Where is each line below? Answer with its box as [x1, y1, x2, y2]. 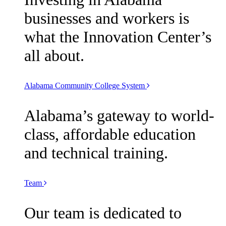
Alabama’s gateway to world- [24, 106, 214, 125]
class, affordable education [24, 125, 196, 144]
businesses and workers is [24, 9, 189, 28]
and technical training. [24, 144, 168, 162]
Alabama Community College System [24, 81, 145, 90]
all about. [24, 46, 84, 65]
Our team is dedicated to [24, 204, 182, 222]
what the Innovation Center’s [24, 28, 211, 46]
